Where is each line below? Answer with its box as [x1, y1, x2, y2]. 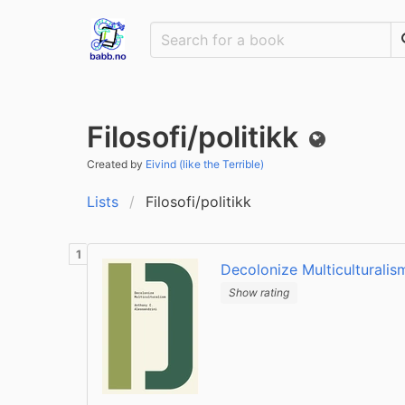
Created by [87, 157, 146, 171]
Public [316, 138, 366, 157]
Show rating [229, 286, 289, 299]
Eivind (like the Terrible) [146, 157, 264, 171]
